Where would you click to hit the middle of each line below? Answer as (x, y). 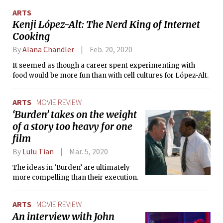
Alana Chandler (48, 50)
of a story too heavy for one (72, 126)
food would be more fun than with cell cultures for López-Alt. (111, 76)
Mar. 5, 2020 (88, 151)
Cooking (31, 37)
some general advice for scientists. (69, 5)
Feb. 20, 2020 (111, 50)
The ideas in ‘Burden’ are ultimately (71, 167)
